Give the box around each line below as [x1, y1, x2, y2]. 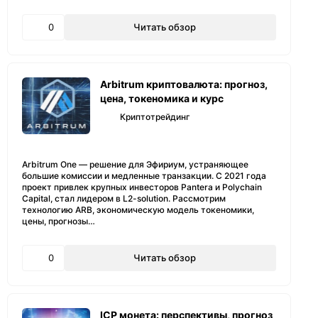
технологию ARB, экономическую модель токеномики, [22, 204, 254, 215]
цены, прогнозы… [22, 216, 95, 226]
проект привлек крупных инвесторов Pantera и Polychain [22, 182, 262, 192]
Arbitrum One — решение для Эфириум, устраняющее [22, 159, 248, 170]
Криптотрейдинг [120, 111, 190, 122]
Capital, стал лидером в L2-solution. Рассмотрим [22, 193, 226, 204]
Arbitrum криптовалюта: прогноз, [100, 78, 268, 90]
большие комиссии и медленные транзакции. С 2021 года [22, 170, 266, 181]
